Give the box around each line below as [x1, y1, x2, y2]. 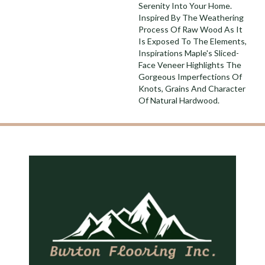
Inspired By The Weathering [138, 12, 244, 22]
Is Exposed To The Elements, [138, 36, 247, 46]
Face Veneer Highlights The [138, 60, 241, 70]
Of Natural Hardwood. [138, 95, 219, 105]
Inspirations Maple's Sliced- [138, 48, 239, 58]
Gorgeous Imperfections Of [138, 72, 242, 82]
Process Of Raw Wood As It [138, 24, 243, 34]
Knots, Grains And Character [138, 83, 245, 93]
